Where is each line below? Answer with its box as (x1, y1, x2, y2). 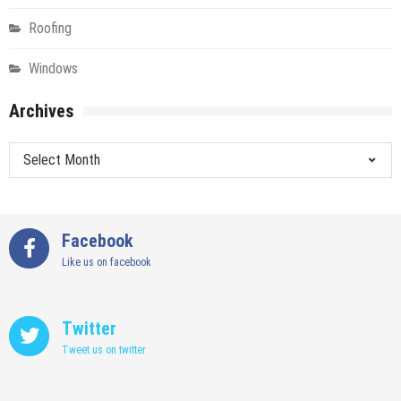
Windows (29, 59, 78, 77)
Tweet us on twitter (62, 343, 146, 356)
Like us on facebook (62, 255, 151, 269)
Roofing (29, 19, 72, 37)
